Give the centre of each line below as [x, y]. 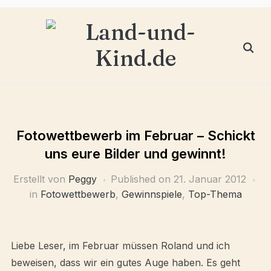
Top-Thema [215, 194]
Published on [142, 179]
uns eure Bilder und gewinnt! [135, 154]
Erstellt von [41, 179]
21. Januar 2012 [210, 179]
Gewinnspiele [152, 194]
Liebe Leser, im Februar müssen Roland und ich [120, 246]
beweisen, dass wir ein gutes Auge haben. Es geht [125, 263]
